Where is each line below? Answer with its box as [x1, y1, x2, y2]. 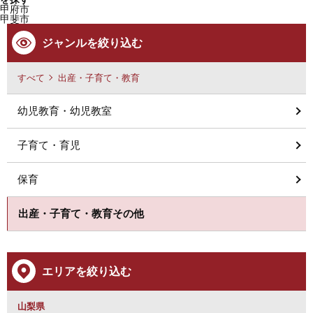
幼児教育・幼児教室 [17, 105, 112, 117]
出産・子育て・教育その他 [18, 208, 144, 219]
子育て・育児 [17, 139, 80, 151]
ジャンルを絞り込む [42, 37, 143, 49]
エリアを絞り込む [42, 265, 131, 277]
